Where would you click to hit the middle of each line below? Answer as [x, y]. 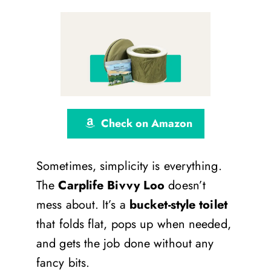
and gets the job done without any [125, 243]
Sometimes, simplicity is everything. [129, 166]
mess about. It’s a [83, 204]
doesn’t [185, 185]
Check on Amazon [146, 123]
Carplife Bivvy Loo [112, 185]
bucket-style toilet [178, 204]
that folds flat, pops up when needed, [134, 224]
